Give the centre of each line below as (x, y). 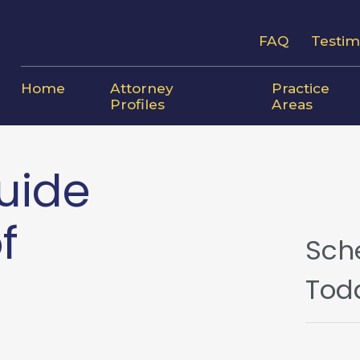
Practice (300, 88)
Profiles (137, 104)
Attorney (141, 88)
